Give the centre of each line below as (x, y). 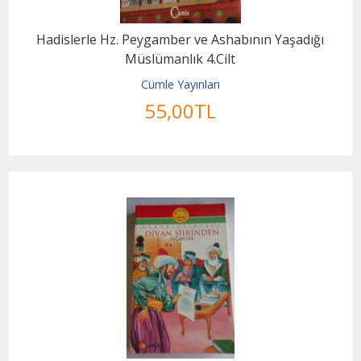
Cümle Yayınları (180, 84)
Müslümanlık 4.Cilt (180, 58)
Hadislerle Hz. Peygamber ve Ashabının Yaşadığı (180, 39)
